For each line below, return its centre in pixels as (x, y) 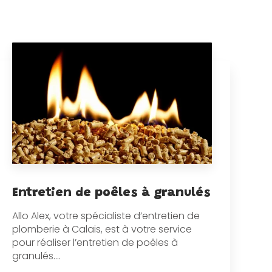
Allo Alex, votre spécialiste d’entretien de (106, 216)
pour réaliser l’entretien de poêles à (95, 242)
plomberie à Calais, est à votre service (102, 229)
